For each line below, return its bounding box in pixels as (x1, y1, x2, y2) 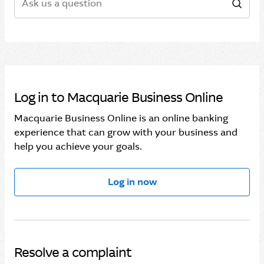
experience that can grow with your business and (14, 126, 237, 138)
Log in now (107, 176, 157, 188)
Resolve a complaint (14, 244, 131, 261)
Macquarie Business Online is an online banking (14, 112, 228, 124)
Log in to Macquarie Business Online (14, 89, 223, 106)
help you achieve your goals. (14, 140, 142, 153)
